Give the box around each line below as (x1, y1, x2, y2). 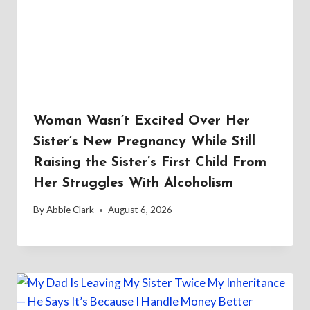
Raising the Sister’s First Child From (33, 155, 266, 170)
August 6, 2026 (108, 204, 173, 216)
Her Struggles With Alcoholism (33, 176, 233, 190)
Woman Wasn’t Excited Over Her (33, 113, 250, 128)
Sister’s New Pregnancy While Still (33, 134, 255, 149)
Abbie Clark (46, 204, 95, 216)
